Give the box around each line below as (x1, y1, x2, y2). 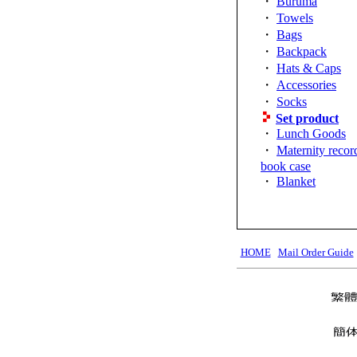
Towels (277, 11, 313, 25)
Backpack (277, 45, 327, 59)
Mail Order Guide (277, 246, 354, 259)
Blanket (277, 175, 316, 189)
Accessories (277, 78, 336, 92)
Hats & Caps (277, 61, 341, 76)
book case (261, 159, 311, 174)
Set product (276, 112, 339, 126)
